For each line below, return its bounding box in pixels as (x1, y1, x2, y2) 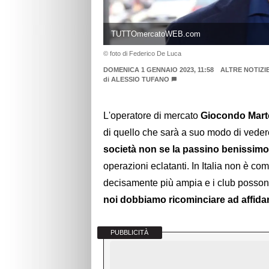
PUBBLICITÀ (110, 229, 149, 237)
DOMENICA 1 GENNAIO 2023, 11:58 (103, 65, 214, 73)
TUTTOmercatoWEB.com (110, 29, 201, 38)
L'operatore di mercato (103, 110, 201, 121)
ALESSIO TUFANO (111, 75, 169, 83)
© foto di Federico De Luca (103, 49, 181, 57)
